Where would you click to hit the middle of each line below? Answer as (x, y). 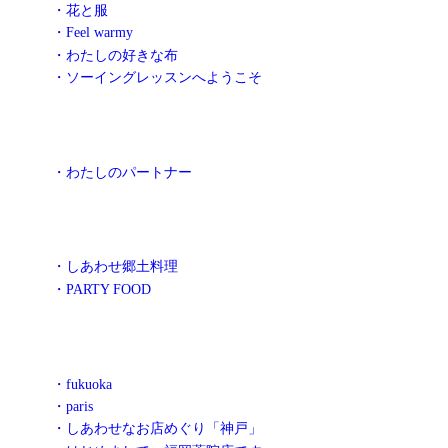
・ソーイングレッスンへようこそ (157, 76)
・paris (72, 405)
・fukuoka (82, 383)
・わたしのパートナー (122, 171)
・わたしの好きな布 (115, 54)
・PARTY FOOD (101, 288)
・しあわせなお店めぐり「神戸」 (157, 428)
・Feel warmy (92, 32)
